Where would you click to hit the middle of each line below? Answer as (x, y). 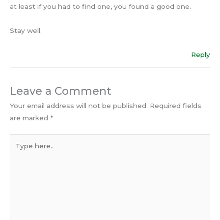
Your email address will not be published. (79, 105)
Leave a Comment (61, 91)
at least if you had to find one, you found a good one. (100, 6)
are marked (30, 118)
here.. (19, 152)
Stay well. (26, 30)
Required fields (176, 105)
